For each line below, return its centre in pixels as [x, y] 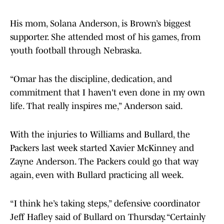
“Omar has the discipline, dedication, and [91, 79]
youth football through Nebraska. [76, 51]
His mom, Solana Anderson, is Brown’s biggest [100, 24]
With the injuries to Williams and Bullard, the [100, 135]
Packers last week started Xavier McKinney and [102, 148]
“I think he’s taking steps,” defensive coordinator [105, 204]
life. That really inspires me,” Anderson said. [96, 106]
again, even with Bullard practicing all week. [97, 175]
